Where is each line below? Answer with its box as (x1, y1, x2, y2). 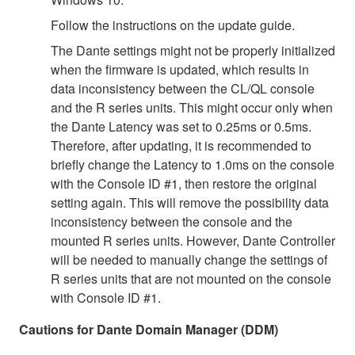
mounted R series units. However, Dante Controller (51, 231, 335, 250)
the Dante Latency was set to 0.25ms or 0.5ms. (51, 117, 311, 136)
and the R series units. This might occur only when (51, 98, 333, 117)
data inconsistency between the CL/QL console (51, 79, 315, 98)
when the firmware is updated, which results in (51, 60, 309, 79)
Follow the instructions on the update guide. (51, 16, 295, 35)
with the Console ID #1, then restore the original (51, 174, 317, 193)
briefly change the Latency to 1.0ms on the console (51, 155, 334, 174)
